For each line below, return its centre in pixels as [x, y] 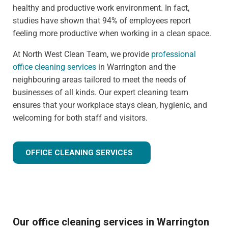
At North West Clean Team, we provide [82, 54]
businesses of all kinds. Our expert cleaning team [101, 92]
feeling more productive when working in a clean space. [112, 33]
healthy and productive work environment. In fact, [101, 8]
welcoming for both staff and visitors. [80, 118]
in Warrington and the [136, 67]
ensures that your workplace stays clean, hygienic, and [110, 105]
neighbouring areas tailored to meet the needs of [99, 79]
